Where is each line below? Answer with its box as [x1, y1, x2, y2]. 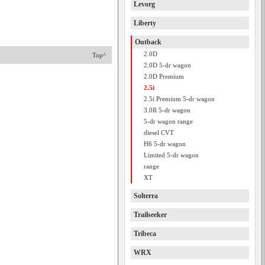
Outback [135, 38, 161, 46]
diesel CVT [144, 129, 174, 136]
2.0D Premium [144, 73, 184, 80]
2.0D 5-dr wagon [144, 62, 191, 69]
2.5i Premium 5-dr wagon [144, 95, 215, 102]
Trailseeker [134, 211, 167, 219]
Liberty [134, 19, 156, 27]
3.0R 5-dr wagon [144, 106, 190, 114]
